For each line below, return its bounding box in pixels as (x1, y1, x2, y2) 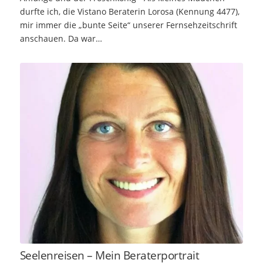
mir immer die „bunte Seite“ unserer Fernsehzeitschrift (19, 19, 237, 31)
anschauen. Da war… (68, 32, 102, 44)
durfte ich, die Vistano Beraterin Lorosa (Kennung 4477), (19, 5, 240, 17)
